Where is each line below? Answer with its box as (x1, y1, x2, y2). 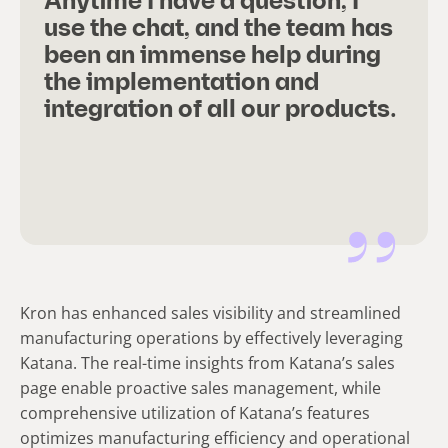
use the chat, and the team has (44, 17, 393, 42)
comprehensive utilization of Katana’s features (20, 401, 370, 424)
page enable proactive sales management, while (20, 376, 381, 399)
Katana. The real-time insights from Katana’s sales (20, 351, 395, 374)
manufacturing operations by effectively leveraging (20, 326, 403, 349)
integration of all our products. (44, 98, 397, 123)
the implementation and (44, 71, 319, 96)
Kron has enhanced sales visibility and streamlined (20, 301, 401, 324)
